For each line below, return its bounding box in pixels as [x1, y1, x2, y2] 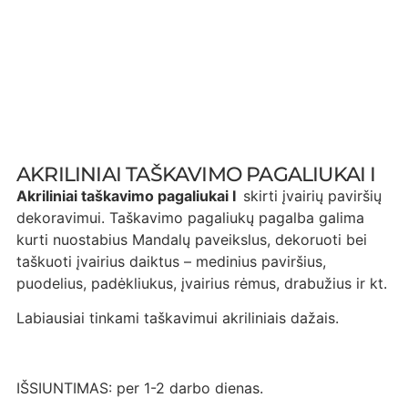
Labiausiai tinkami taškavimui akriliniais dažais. [16, 309, 339, 328]
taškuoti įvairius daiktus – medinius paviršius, [16, 252, 326, 270]
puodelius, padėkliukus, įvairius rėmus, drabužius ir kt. [16, 274, 387, 292]
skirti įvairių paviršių [243, 187, 382, 205]
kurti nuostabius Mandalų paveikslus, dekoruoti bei [16, 230, 367, 249]
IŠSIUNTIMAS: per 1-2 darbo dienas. [16, 379, 263, 398]
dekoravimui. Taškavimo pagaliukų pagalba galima [16, 209, 364, 227]
